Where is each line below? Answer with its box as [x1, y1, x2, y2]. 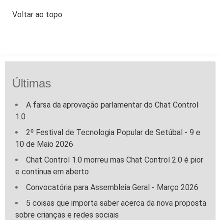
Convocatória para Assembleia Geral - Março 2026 [26, 183, 198, 192]
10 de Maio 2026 [15, 139, 73, 149]
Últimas [12, 77, 51, 90]
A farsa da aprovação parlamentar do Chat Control [26, 100, 198, 110]
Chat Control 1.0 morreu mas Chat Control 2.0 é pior [26, 155, 203, 165]
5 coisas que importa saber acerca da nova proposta [26, 198, 206, 208]
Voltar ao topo [12, 10, 62, 20]
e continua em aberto [15, 167, 89, 177]
